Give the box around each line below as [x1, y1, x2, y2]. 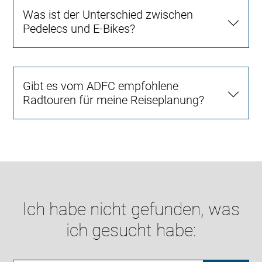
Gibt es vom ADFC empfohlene [23, 79, 179, 94]
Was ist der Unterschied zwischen [23, 8, 194, 22]
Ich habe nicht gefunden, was [22, 199, 240, 220]
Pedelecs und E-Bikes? [23, 22, 136, 36]
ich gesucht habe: [66, 220, 196, 241]
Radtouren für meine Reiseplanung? [23, 93, 205, 108]
